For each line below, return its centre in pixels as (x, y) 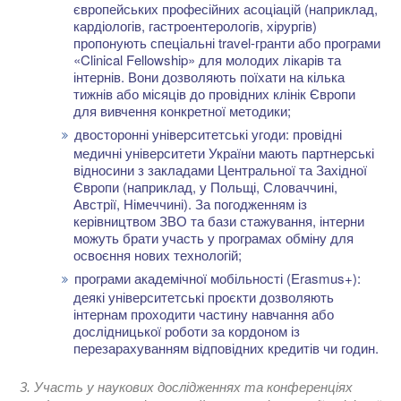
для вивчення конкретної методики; (183, 111)
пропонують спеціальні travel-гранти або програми (227, 43)
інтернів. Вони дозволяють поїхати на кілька (209, 77)
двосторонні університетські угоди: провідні (208, 134)
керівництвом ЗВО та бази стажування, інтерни (219, 221)
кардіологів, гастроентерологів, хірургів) (196, 26)
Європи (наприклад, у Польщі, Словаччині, (206, 187)
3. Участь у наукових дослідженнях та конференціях (187, 388)
